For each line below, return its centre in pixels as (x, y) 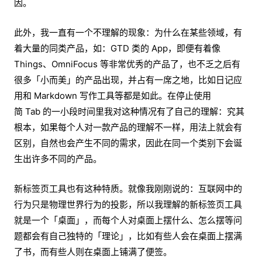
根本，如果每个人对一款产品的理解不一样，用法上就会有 (128, 127)
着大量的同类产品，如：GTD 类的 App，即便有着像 (117, 49)
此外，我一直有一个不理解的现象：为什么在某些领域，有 (128, 33)
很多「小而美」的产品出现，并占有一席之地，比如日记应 (128, 80)
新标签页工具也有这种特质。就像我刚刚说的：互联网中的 (128, 189)
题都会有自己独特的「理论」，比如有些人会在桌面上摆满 (128, 236)
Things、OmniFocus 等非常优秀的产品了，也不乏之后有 (127, 64)
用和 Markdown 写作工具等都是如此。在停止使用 (113, 96)
